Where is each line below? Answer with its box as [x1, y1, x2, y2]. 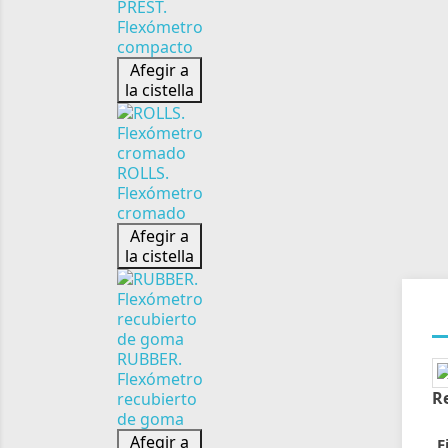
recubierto [117, 388, 197, 410]
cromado [117, 202, 186, 224]
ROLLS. [117, 162, 169, 184]
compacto [117, 36, 193, 58]
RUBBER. [117, 348, 182, 370]
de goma [117, 408, 184, 430]
